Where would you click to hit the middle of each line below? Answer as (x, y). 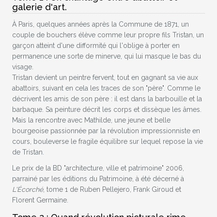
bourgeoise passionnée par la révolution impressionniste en (106, 131)
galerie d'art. (39, 7)
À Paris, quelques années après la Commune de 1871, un (101, 24)
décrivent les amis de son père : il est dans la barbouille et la (107, 99)
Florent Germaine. (40, 200)
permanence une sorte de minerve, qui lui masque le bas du (107, 56)
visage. (23, 67)
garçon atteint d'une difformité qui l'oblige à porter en (96, 46)
